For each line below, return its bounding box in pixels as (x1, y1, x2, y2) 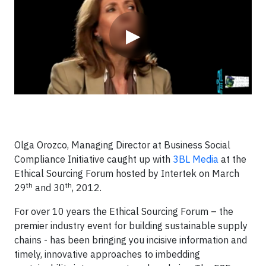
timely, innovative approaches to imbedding (14, 248, 200, 260)
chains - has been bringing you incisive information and (14, 234, 247, 246)
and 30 (33, 182, 65, 194)
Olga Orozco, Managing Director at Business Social (14, 139, 230, 151)
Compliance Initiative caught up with (14, 153, 173, 165)
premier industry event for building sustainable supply (14, 220, 248, 232)
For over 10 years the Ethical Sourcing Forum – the (14, 205, 233, 217)
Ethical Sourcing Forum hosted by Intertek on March (14, 167, 239, 179)
